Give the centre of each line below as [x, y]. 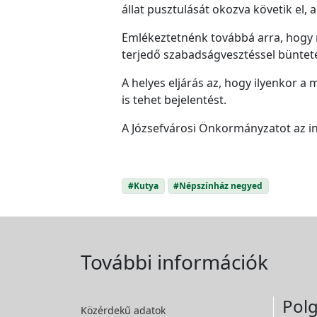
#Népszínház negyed [218, 185]
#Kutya [143, 185]
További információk [174, 262]
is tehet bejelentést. [174, 99]
